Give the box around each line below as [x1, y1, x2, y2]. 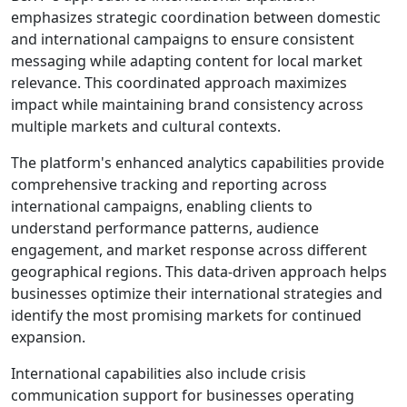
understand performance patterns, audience [11, 218, 319, 238]
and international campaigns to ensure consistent [11, 29, 354, 49]
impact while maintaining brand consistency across [11, 94, 363, 114]
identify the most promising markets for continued [11, 305, 362, 325]
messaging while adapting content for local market [11, 51, 362, 71]
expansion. [11, 327, 85, 347]
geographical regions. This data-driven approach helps [11, 262, 387, 282]
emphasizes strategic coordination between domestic [11, 7, 381, 27]
